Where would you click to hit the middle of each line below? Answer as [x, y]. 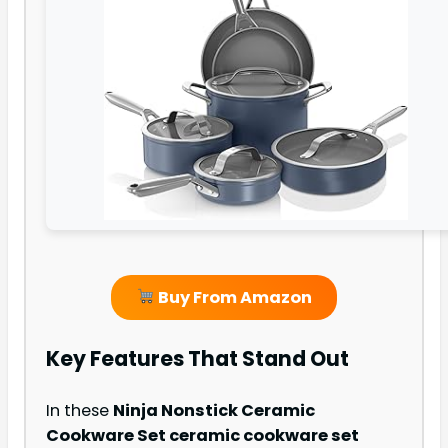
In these [79, 411]
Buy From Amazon [233, 297]
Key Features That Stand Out [197, 359]
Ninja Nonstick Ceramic [214, 411]
